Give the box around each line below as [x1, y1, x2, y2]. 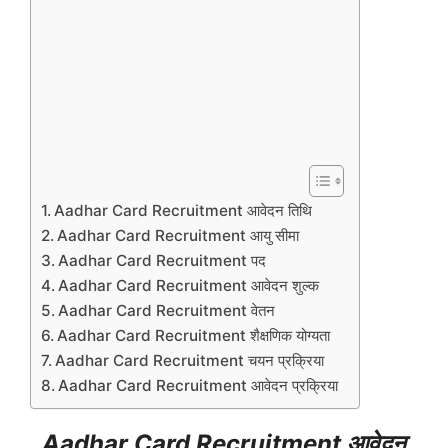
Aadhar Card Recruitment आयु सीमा [57, 226, 304, 246]
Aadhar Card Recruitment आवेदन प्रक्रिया [58, 376, 339, 396]
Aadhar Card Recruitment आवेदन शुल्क [58, 276, 320, 296]
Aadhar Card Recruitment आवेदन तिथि [54, 201, 313, 221]
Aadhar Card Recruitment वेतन [58, 301, 280, 321]
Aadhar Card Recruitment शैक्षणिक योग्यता [57, 326, 335, 346]
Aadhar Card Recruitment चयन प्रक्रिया [55, 351, 329, 371]
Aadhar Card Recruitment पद [58, 251, 271, 271]
